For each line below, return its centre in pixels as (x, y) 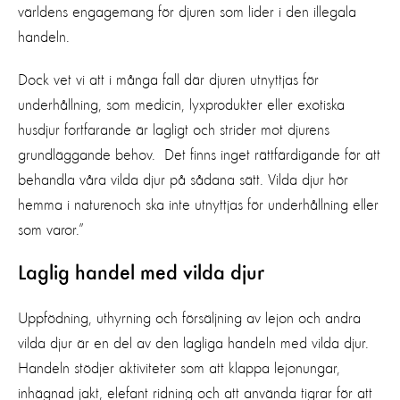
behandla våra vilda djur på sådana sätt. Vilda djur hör (183, 180)
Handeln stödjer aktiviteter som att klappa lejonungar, (179, 368)
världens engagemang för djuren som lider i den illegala (187, 12)
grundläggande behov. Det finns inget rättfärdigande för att (199, 155)
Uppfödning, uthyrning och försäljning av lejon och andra (189, 318)
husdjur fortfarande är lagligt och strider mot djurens (174, 130)
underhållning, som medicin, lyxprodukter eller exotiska (181, 105)
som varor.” (51, 230)
